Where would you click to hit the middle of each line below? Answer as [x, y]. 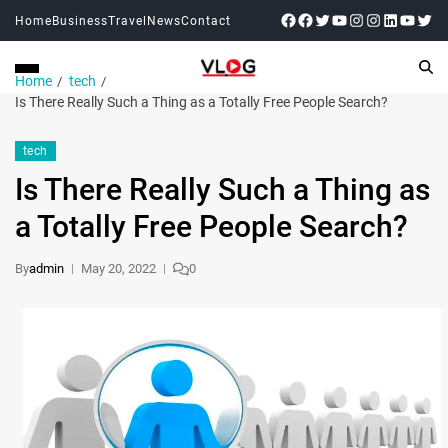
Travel [127, 20]
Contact [206, 20]
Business [80, 20]
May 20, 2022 [118, 268]
